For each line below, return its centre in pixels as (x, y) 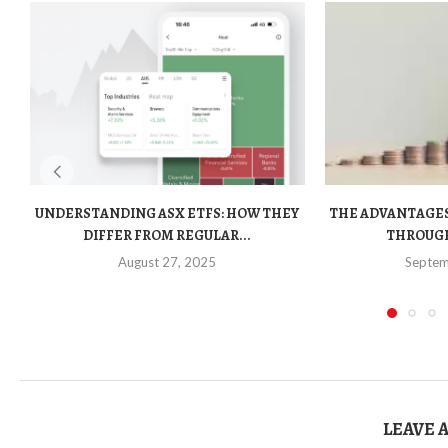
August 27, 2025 (167, 262)
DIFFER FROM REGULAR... (167, 236)
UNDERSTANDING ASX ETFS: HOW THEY (167, 214)
